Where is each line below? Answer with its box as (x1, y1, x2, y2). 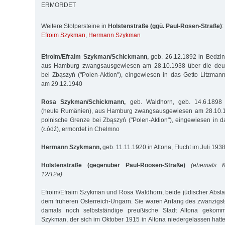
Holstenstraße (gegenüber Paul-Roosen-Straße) (41, 161, 185, 169)
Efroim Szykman (41, 32, 85, 39)
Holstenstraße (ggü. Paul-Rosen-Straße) (108, 23, 222, 30)
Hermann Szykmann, (41, 143, 101, 151)
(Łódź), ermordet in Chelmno (41, 125, 120, 133)
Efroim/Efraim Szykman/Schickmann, (41, 53, 149, 60)
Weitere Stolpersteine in (41, 23, 108, 30)
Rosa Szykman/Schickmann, (41, 98, 126, 105)
